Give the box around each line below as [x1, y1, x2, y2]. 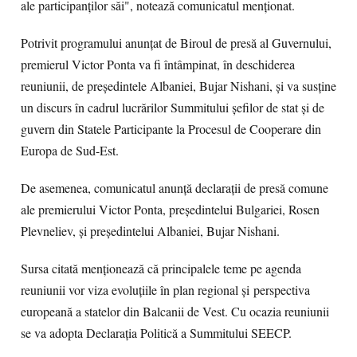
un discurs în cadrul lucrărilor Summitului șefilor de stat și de [21, 99, 324, 116]
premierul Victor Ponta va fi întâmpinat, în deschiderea [21, 56, 295, 73]
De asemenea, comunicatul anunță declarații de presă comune [21, 179, 328, 197]
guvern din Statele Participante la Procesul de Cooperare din [21, 120, 321, 138]
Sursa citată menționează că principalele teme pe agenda [21, 260, 301, 277]
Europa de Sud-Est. [21, 142, 119, 159]
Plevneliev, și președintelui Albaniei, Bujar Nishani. [21, 222, 280, 240]
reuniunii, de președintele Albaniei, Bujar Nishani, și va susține [21, 77, 336, 95]
